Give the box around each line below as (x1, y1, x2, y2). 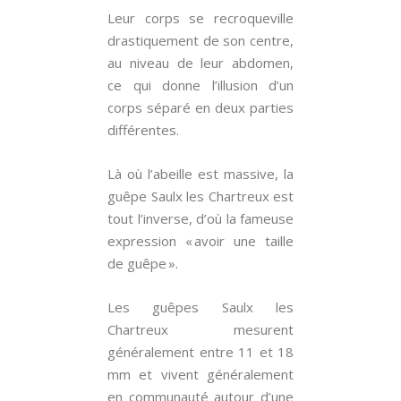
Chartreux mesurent (107, 320, 294, 338)
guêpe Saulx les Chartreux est (107, 187, 294, 205)
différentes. (107, 121, 179, 139)
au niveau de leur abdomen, (107, 54, 294, 72)
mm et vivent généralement (107, 365, 294, 383)
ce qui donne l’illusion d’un (107, 76, 294, 94)
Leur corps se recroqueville (107, 9, 294, 27)
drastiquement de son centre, (107, 31, 294, 49)
